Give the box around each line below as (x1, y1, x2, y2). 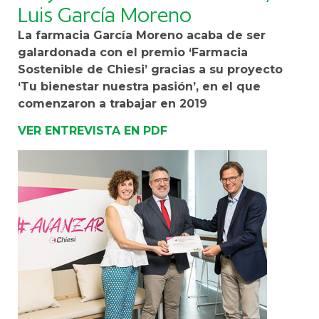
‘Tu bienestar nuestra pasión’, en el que (18, 79, 261, 93)
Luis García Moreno (18, 2, 192, 27)
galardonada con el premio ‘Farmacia (18, 45, 248, 59)
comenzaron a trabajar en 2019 (18, 96, 207, 110)
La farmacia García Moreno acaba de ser (18, 28, 266, 42)
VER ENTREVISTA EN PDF (18, 124, 167, 138)
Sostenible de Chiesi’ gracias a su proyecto (18, 62, 283, 76)
